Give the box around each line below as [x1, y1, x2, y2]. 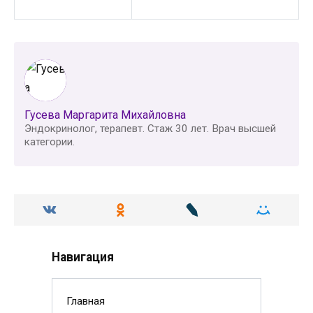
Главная [66, 294, 105, 307]
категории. [24, 135, 75, 148]
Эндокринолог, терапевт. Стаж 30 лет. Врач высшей [24, 122, 276, 135]
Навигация [52, 249, 114, 264]
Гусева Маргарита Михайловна [24, 108, 186, 122]
